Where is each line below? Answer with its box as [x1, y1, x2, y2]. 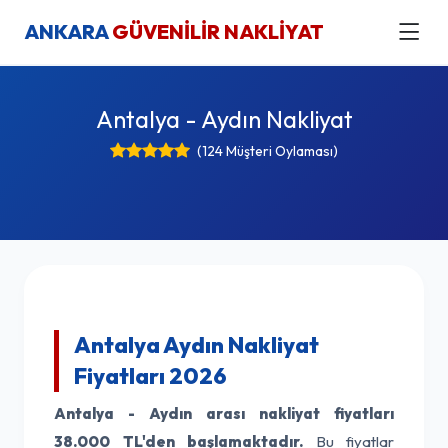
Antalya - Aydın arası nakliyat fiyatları [54, 404, 394, 423]
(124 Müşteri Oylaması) [197, 142, 338, 160]
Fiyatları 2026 [74, 362, 227, 390]
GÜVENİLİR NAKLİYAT [112, 19, 324, 44]
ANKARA [24, 19, 112, 44]
